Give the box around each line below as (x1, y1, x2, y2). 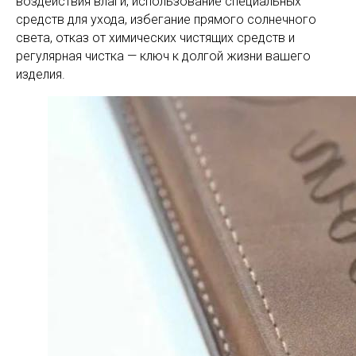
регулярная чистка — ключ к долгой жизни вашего (16, 48, 311, 64)
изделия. (16, 67, 65, 82)
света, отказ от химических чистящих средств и (16, 30, 295, 45)
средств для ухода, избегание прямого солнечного (16, 12, 316, 27)
